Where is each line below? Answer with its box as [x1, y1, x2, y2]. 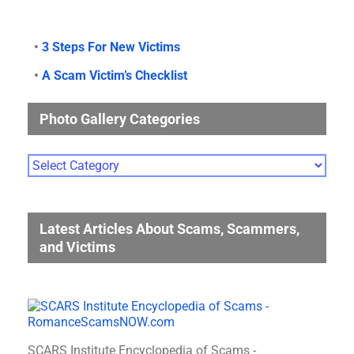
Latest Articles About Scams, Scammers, [40, 220, 299, 237]
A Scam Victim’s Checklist [42, 67, 187, 83]
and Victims [40, 238, 115, 255]
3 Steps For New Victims [42, 39, 180, 55]
